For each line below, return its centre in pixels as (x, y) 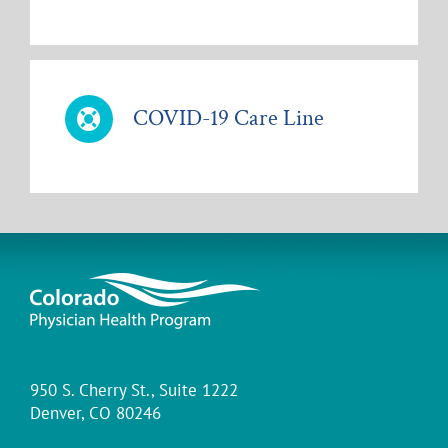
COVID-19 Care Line (228, 117)
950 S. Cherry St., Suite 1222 (134, 389)
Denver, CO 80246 (95, 412)
